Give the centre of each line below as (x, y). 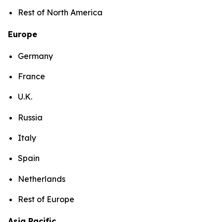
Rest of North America (61, 12)
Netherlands (42, 179)
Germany (35, 56)
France (31, 76)
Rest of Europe (46, 199)
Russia (30, 117)
